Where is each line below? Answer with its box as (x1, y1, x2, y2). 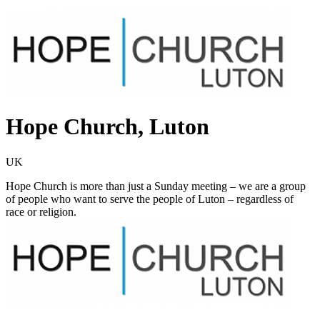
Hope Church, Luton (6, 114, 209, 140)
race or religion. (6, 205, 76, 218)
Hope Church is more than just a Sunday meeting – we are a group (6, 179, 306, 192)
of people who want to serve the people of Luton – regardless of (6, 192, 294, 205)
